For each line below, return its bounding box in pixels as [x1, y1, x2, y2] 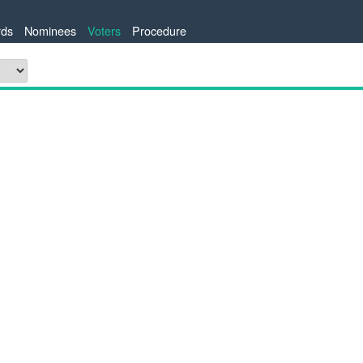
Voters [88, 22, 121, 39]
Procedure [132, 22, 186, 39]
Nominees [24, 22, 76, 39]
